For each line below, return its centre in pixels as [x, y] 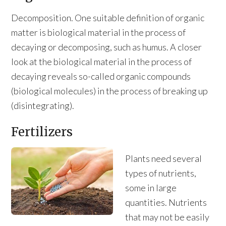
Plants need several [163, 158]
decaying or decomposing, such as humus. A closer [107, 47]
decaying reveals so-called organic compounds [101, 76]
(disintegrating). [43, 105]
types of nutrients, [161, 173]
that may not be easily [167, 217]
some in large [151, 188]
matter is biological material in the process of [99, 32]
